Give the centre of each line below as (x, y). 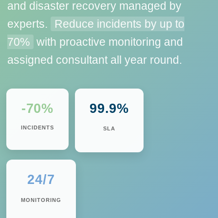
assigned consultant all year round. (95, 60)
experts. (29, 24)
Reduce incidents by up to (119, 24)
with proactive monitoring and (108, 42)
